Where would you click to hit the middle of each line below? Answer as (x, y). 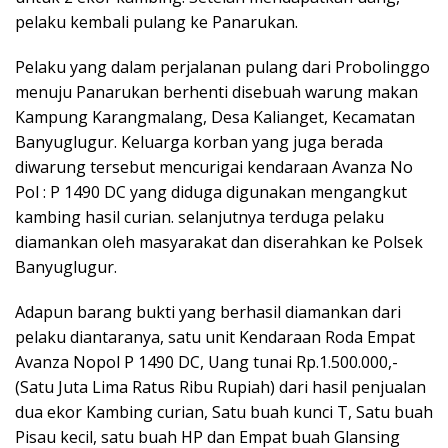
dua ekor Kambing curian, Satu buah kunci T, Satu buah (224, 411)
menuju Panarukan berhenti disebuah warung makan (216, 91)
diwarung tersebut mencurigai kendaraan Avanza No (214, 166)
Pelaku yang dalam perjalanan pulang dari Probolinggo (222, 66)
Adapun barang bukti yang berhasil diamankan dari (208, 311)
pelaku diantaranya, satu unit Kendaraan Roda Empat (215, 336)
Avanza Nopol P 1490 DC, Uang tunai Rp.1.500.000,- (206, 361)
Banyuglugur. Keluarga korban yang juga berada (199, 141)
